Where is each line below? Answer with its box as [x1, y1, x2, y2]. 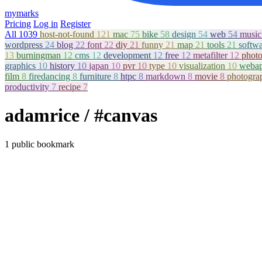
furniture [80, 71, 113, 81]
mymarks [5, 8, 39, 18]
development [104, 50, 153, 60]
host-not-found [40, 29, 96, 39]
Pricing [5, 19, 31, 29]
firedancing [29, 71, 73, 81]
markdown [146, 71, 188, 81]
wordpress [5, 40, 45, 50]
